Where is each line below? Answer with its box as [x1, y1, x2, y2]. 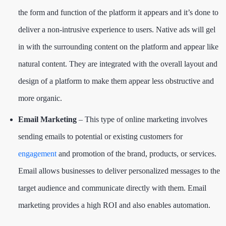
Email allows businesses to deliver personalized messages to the [18, 166, 220, 175]
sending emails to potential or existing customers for [18, 132, 183, 141]
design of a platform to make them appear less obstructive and [18, 76, 214, 85]
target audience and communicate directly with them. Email [18, 183, 206, 192]
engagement [18, 149, 56, 158]
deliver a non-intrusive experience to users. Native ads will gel [18, 25, 215, 34]
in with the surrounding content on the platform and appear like [18, 42, 218, 51]
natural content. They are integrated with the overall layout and [18, 59, 217, 68]
